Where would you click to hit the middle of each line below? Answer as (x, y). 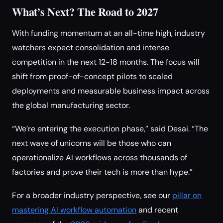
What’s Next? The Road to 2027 (85, 12)
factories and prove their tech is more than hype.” (102, 172)
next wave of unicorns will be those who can (92, 143)
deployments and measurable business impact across (111, 91)
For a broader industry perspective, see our (92, 195)
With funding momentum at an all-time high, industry (109, 33)
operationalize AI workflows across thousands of (100, 158)
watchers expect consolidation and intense (91, 48)
